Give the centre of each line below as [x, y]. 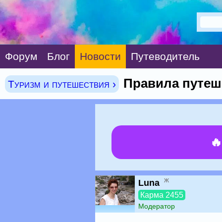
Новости [100, 56]
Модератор [157, 206]
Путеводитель [165, 56]
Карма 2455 [162, 195]
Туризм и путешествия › [62, 84]
